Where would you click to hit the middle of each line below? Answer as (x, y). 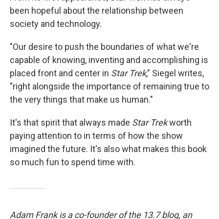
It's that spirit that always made (71, 122)
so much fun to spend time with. (73, 162)
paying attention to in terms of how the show (96, 136)
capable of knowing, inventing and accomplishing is (109, 60)
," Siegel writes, (175, 73)
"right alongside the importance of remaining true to (109, 86)
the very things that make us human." (81, 99)
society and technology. (56, 24)
